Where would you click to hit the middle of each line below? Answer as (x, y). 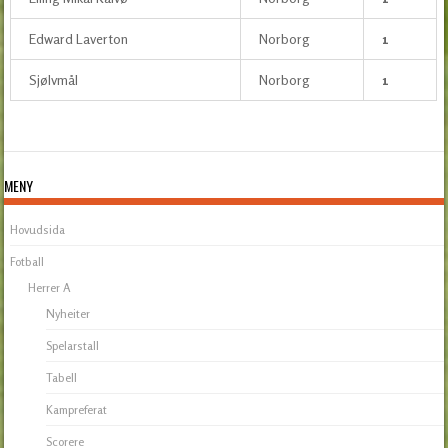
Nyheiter (68, 313)
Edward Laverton (78, 38)
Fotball (27, 261)
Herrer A (50, 287)
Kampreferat (77, 409)
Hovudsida (38, 229)
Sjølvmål (53, 79)
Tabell (62, 377)
